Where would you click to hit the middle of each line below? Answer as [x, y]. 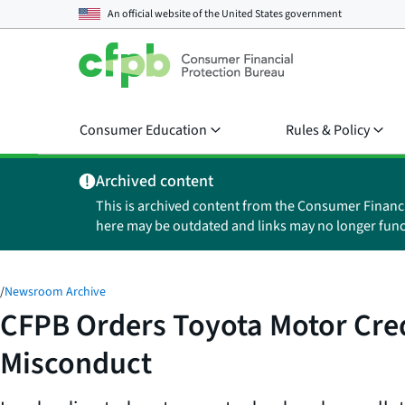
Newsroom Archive [55, 292]
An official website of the [165, 14]
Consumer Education [143, 130]
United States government [282, 14]
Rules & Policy [328, 130]
